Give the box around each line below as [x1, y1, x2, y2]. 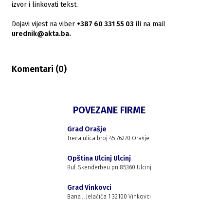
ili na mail [134, 20, 165, 28]
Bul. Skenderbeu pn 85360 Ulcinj [67, 164, 151, 171]
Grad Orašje [67, 125, 107, 133]
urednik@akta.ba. [12, 30, 71, 38]
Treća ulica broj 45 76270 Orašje [67, 135, 149, 142]
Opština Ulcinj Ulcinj [67, 154, 131, 163]
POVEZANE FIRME [73, 104, 145, 116]
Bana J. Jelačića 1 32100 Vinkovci [67, 193, 151, 200]
